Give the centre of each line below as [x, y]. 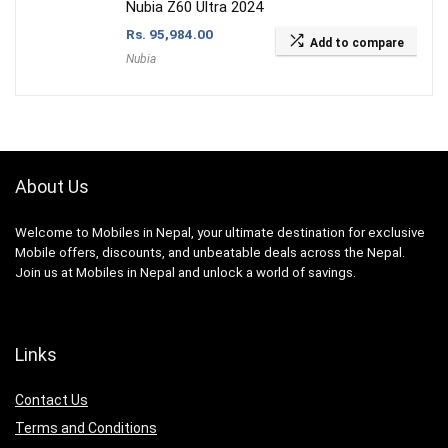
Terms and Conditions [86, 427]
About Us [52, 186]
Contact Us [51, 399]
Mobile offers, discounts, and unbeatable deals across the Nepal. [210, 252]
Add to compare [357, 42]
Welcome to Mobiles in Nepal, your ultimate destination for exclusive [220, 232]
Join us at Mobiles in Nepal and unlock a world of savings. [185, 272]
